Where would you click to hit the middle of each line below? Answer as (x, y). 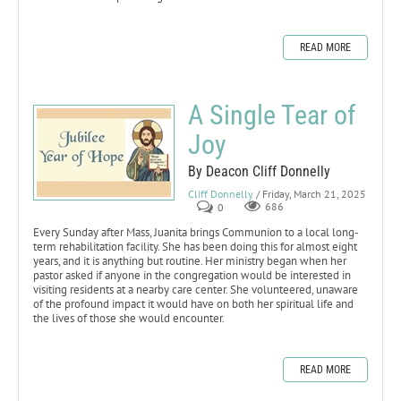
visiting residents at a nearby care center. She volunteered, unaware (196, 289)
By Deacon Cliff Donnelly (259, 171)
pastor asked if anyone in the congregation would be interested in (192, 275)
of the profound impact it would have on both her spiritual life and (193, 303)
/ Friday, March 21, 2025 (311, 193)
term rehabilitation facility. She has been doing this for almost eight (195, 246)
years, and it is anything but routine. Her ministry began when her (190, 260)
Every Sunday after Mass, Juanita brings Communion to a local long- (196, 232)
